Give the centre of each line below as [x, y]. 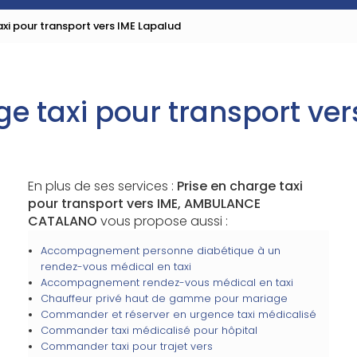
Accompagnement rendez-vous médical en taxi [167, 282]
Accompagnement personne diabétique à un [160, 251]
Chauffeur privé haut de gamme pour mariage [164, 298]
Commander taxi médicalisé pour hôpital [149, 330]
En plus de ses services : [102, 186]
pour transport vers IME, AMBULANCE [144, 204]
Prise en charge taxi [239, 186]
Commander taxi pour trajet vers [126, 346]
